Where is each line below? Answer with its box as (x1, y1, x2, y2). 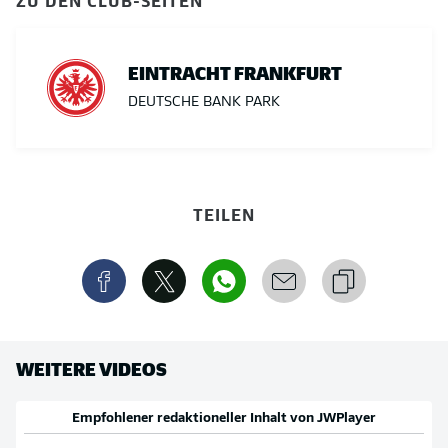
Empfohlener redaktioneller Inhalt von (72, 412, 317, 425)
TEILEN (193, 201, 255, 226)
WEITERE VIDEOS (16, 356, 167, 381)
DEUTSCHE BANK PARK (128, 94, 280, 110)
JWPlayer (317, 412, 376, 425)
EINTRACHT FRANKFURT (128, 59, 342, 85)
